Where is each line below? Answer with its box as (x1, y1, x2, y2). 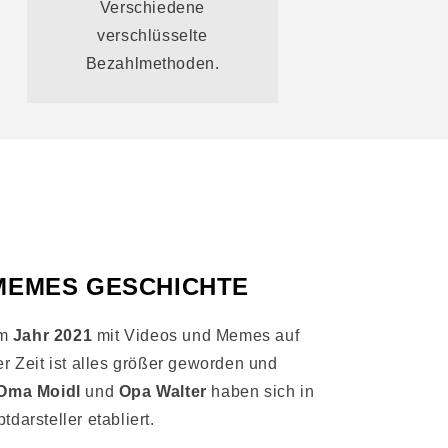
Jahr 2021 (12, 326, 93, 344)
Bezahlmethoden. (85, 54, 220, 72)
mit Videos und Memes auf (92, 326, 300, 344)
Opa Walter (118, 382, 207, 400)
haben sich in (206, 382, 315, 400)
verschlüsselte (97, 26, 208, 44)
